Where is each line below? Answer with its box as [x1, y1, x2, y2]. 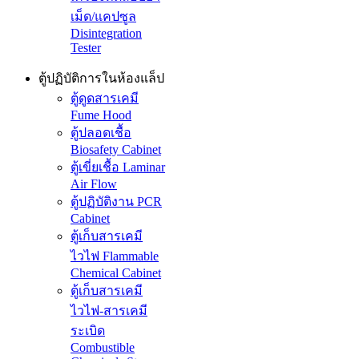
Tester [71, 41, 101, 55]
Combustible [71, 341, 135, 355]
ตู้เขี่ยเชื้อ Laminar [71, 160, 165, 175]
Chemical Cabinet [71, 266, 161, 280]
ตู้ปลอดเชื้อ [71, 126, 131, 140]
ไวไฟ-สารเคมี [71, 304, 147, 318]
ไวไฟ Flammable [71, 249, 159, 264]
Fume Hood [71, 108, 131, 123]
